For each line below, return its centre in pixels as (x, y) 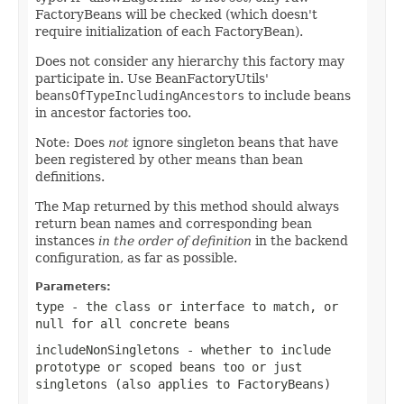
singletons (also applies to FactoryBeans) (183, 384)
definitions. (70, 176)
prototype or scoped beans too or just (169, 367)
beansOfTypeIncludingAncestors (140, 95)
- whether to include (255, 349)
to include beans (298, 95)
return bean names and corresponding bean (174, 223)
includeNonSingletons (107, 349)
